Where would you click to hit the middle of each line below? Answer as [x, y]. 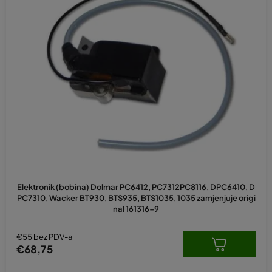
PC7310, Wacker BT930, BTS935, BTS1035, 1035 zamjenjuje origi [136, 198]
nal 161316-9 [136, 209]
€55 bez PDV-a [44, 237]
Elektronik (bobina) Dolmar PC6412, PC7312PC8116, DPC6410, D [136, 187]
